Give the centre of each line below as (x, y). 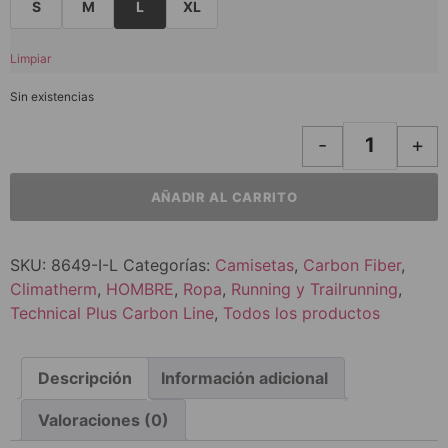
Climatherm (53, 289)
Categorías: (169, 265)
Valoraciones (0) (103, 420)
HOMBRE (140, 289)
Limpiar (30, 59)
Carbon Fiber (352, 265)
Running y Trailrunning (314, 289)
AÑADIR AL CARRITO (224, 196)
